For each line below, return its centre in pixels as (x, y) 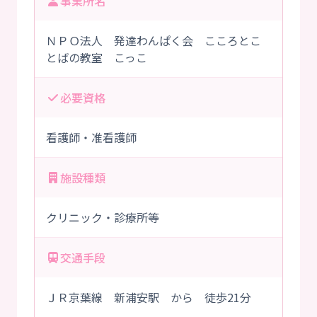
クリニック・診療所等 (103, 218)
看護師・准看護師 (91, 138)
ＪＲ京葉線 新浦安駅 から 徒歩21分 (149, 298)
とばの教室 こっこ (97, 58)
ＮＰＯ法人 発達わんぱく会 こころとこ (154, 41)
